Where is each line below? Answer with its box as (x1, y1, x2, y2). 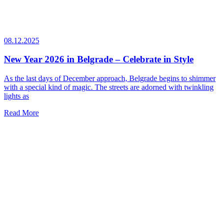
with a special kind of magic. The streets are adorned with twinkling (4, 83, 214, 92)
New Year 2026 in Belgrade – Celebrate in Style (4, 54, 193, 65)
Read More (4, 109, 39, 117)
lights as (4, 92, 29, 101)
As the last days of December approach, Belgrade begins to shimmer (4, 74, 216, 83)
